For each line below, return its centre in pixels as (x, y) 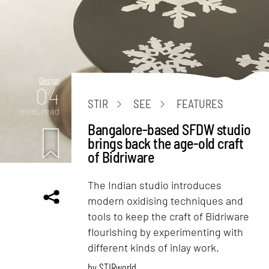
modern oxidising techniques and (166, 200)
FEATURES (200, 104)
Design (49, 80)
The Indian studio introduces (155, 185)
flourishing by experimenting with (166, 231)
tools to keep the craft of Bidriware (169, 216)
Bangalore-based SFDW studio (169, 129)
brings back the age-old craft (166, 143)
